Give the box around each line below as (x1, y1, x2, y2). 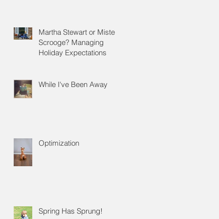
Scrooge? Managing (39, 37, 104, 47)
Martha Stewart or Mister (39, 27, 117, 37)
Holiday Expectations (39, 47, 107, 57)
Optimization (39, 138, 79, 148)
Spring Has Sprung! (39, 206, 103, 216)
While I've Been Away (39, 79, 108, 89)
